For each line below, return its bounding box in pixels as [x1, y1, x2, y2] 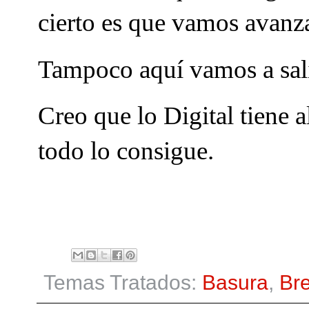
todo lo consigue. [38, 137, 214, 166]
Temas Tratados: [43, 271, 202, 295]
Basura [202, 271, 268, 295]
